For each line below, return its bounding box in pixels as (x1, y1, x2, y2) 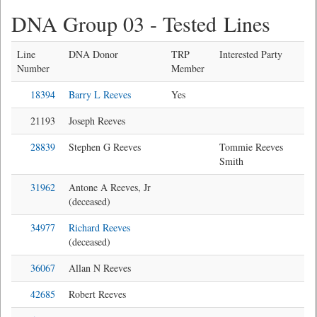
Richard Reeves (69, 221, 130, 234)
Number (17, 62, 50, 75)
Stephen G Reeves (69, 140, 141, 154)
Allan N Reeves (69, 261, 131, 275)
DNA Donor (69, 47, 118, 61)
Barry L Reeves (69, 88, 131, 101)
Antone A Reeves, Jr (69, 180, 157, 194)
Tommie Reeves (219, 140, 283, 154)
